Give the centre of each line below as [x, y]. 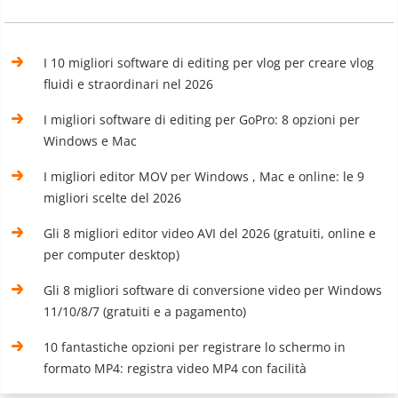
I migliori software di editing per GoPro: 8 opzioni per [202, 120]
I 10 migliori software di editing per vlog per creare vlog [209, 63]
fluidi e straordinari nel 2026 [129, 84]
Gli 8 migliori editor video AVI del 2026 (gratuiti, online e [210, 234]
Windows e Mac [91, 141]
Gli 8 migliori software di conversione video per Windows [213, 291]
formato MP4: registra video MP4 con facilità [175, 369]
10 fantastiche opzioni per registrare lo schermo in [195, 347]
